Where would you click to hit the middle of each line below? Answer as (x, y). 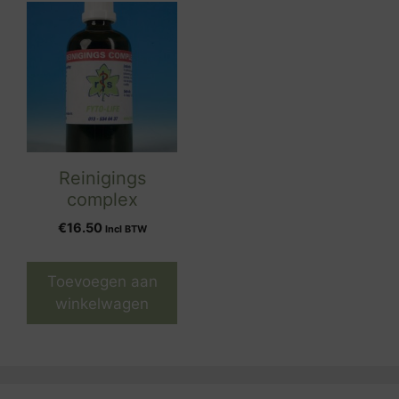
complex (102, 199)
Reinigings (102, 178)
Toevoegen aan (102, 281)
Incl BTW (126, 229)
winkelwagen (102, 304)
